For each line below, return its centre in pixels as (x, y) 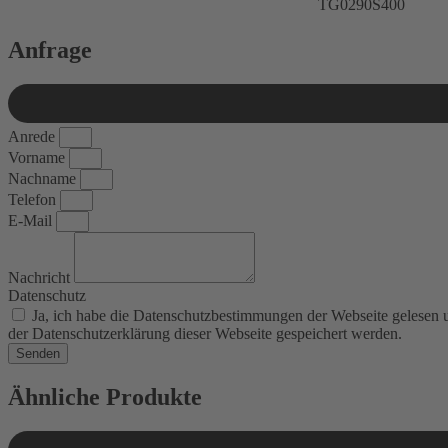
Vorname (38, 158)
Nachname (44, 179)
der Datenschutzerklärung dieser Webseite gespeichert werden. (205, 334)
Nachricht (41, 278)
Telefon (34, 200)
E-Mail (32, 221)
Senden (38, 354)
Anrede (33, 137)
